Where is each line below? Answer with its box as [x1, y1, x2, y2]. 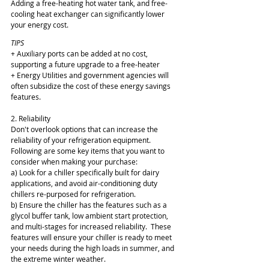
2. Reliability [11, 113, 50, 123]
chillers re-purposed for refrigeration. [11, 189, 136, 199]
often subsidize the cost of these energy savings [11, 81, 172, 91]
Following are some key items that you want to [11, 146, 166, 156]
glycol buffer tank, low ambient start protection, [11, 211, 170, 220]
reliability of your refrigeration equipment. [11, 135, 154, 145]
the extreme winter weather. [11, 254, 106, 264]
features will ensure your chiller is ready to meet [11, 232, 174, 242]
